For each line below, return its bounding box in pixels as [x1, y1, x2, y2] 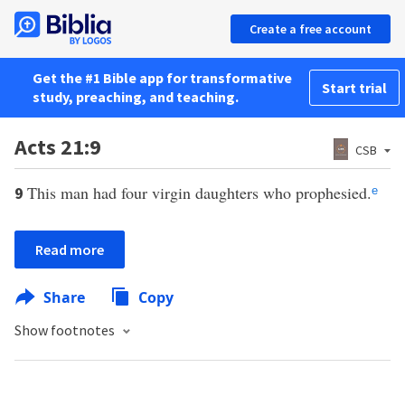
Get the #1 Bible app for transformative [33, 69, 292, 87]
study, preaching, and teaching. [33, 88, 239, 106]
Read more [35, 240, 104, 259]
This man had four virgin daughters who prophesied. [27, 182, 372, 203]
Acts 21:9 [14, 133, 101, 161]
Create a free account [250, 21, 372, 37]
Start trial [322, 79, 387, 97]
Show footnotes [14, 321, 118, 339]
